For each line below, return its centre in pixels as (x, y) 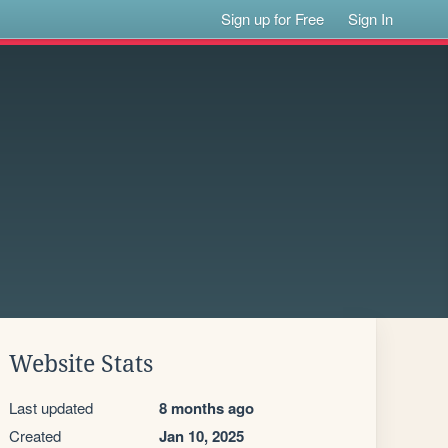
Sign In (371, 18)
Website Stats (81, 364)
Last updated (51, 407)
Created (35, 435)
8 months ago (206, 408)
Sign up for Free (273, 18)
